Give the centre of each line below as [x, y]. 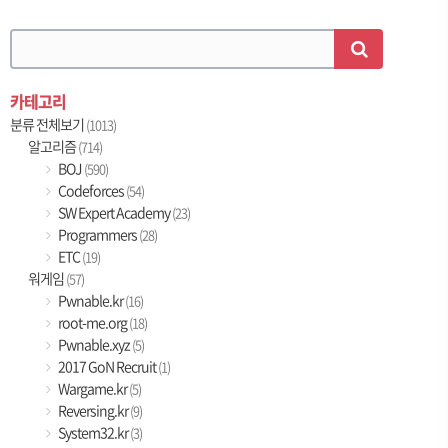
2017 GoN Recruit [107, 366]
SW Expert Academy [114, 212]
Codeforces [91, 190]
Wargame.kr [93, 388]
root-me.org [93, 322]
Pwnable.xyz [94, 344]
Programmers [98, 234]
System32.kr [93, 432]
